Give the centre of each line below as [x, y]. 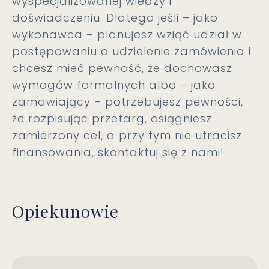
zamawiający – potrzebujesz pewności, [128, 102]
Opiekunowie [65, 211]
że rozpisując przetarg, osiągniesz [112, 119]
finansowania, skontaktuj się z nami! [118, 152]
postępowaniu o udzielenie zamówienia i [131, 51]
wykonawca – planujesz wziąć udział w [127, 35]
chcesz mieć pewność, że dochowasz [122, 68]
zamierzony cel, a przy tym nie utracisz [127, 135]
